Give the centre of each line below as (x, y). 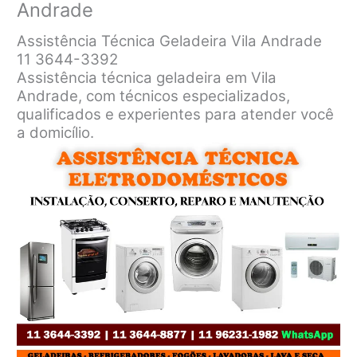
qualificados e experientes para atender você (176, 114)
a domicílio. (56, 132)
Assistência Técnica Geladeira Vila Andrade (170, 41)
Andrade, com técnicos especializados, (154, 96)
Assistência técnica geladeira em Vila (147, 77)
